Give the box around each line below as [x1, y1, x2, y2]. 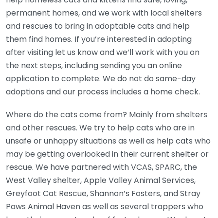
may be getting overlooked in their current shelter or [6, 148, 209, 160]
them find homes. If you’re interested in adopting [6, 34, 192, 45]
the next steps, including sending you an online [6, 60, 182, 72]
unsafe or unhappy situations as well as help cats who [6, 135, 211, 147]
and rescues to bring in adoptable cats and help [6, 20, 190, 32]
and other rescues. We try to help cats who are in [6, 122, 195, 134]
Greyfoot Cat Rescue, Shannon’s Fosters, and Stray [6, 188, 200, 200]
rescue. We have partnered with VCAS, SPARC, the [6, 162, 197, 173]
